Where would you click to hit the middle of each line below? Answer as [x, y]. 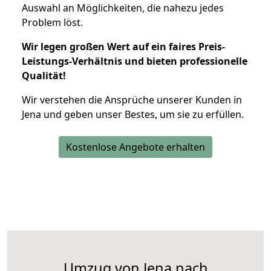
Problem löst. [52, 22]
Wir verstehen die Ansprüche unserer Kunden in [132, 100]
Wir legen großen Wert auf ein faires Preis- [123, 46]
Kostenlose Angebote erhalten [135, 147]
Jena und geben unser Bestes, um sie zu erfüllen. [133, 114]
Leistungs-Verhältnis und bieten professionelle [135, 61]
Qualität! [44, 75]
